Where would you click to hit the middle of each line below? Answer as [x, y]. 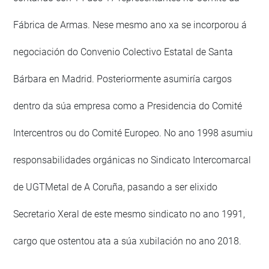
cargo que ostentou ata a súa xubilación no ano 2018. [128, 241]
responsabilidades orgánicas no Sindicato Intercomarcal [132, 160]
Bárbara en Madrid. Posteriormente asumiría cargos [123, 79]
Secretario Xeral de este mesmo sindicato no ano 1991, [129, 214]
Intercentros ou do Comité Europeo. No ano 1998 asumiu [133, 133]
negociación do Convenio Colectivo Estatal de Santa [123, 52]
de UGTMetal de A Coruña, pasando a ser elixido [116, 187]
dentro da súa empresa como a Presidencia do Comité [128, 106]
